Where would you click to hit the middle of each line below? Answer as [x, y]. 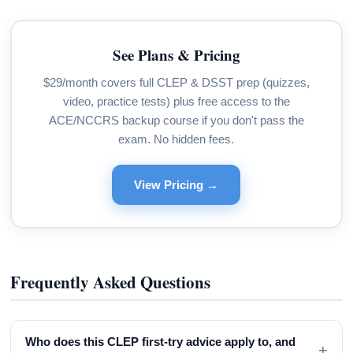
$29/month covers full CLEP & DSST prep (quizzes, [176, 83]
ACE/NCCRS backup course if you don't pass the [176, 121]
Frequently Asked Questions [111, 282]
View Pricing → [176, 185]
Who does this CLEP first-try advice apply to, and [161, 341]
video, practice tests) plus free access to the [176, 102]
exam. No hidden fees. [176, 139]
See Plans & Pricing [176, 55]
